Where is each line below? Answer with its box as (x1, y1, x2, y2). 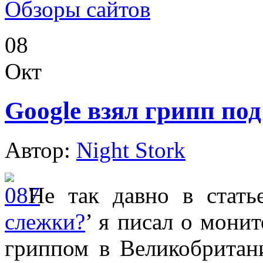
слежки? (5, 208, 85, 234)
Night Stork (76, 137, 186, 163)
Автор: (5, 137, 76, 163)
